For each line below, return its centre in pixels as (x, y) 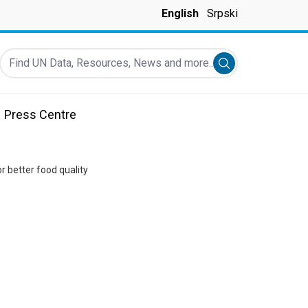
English (180, 13)
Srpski (222, 13)
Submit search (258, 65)
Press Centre (40, 114)
